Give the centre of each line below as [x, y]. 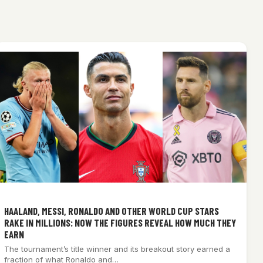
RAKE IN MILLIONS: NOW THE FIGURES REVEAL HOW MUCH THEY [120, 223]
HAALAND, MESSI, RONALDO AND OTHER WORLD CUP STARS [111, 211]
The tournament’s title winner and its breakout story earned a [117, 249]
